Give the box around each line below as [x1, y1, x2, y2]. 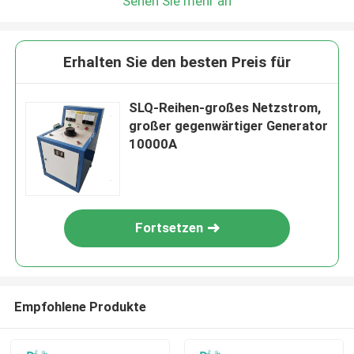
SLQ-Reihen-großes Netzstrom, [129, 100, 322, 116]
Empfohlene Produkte [13, 298, 146, 314]
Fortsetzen [135, 220, 204, 236]
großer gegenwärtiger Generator [129, 118, 329, 134]
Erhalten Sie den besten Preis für [63, 53, 291, 72]
